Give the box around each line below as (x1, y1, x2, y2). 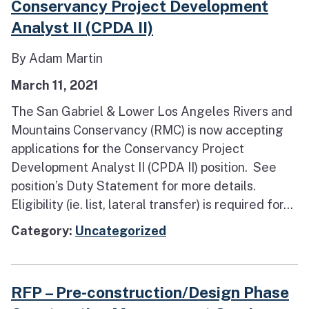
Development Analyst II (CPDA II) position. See (11, 159, 277, 175)
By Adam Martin (11, 51, 103, 66)
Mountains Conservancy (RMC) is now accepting (11, 122, 283, 137)
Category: (11, 223, 75, 238)
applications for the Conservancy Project (11, 141, 244, 156)
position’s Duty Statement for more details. (11, 178, 256, 193)
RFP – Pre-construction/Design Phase (11, 283, 289, 302)
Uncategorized (75, 223, 166, 238)
